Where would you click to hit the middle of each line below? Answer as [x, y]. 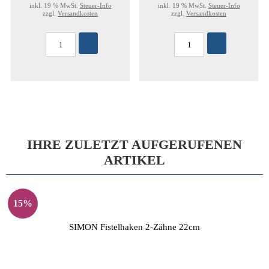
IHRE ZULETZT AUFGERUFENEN [134, 144]
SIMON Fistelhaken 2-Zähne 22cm [134, 227]
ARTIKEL [134, 160]
